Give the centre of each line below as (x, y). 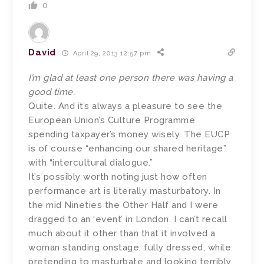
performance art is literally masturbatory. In (125, 191)
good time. (52, 92)
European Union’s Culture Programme (112, 121)
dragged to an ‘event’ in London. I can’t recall (128, 220)
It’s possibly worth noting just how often (118, 177)
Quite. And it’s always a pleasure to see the (126, 106)
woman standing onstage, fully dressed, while (130, 248)
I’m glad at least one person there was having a (131, 78)
